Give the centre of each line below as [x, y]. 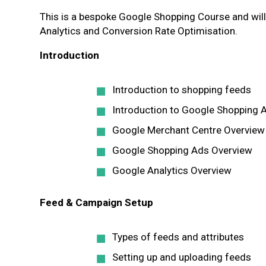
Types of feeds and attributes [178, 237]
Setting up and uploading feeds [182, 257]
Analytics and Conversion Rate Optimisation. [139, 31]
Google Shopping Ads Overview [182, 150]
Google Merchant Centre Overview [189, 130]
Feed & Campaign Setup [96, 202]
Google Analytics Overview [172, 170]
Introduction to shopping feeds [182, 90]
